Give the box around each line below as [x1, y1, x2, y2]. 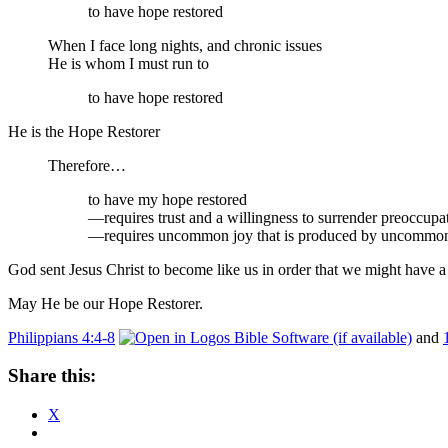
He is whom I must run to [48, 54, 209, 72]
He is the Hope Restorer [8, 122, 160, 140]
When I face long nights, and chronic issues [48, 36, 322, 54]
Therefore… [48, 156, 126, 174]
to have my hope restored [88, 190, 247, 208]
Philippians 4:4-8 [8, 328, 115, 346]
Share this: [8, 365, 96, 387]
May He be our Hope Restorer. [8, 294, 203, 312]
